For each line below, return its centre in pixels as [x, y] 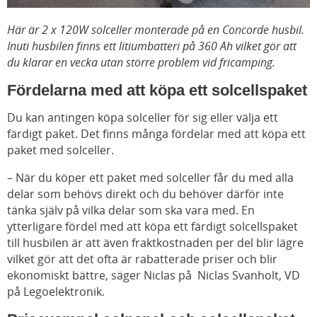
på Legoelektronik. [57, 292]
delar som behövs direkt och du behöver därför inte [145, 194]
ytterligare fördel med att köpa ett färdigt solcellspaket [152, 227]
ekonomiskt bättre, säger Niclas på [101, 276]
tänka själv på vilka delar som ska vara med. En [131, 211]
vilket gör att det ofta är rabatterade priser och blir [142, 259]
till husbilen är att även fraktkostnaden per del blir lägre [155, 243]
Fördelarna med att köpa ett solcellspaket [157, 91]
